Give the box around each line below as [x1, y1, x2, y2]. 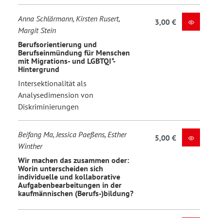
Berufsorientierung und [18, 39, 97, 49]
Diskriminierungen [18, 102, 79, 111]
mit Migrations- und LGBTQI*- [18, 55, 116, 66]
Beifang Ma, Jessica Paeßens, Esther [18, 129, 127, 139]
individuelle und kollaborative [18, 171, 120, 182]
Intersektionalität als [18, 78, 87, 88]
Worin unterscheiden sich [18, 163, 103, 173]
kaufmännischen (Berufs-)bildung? [18, 188, 133, 198]
